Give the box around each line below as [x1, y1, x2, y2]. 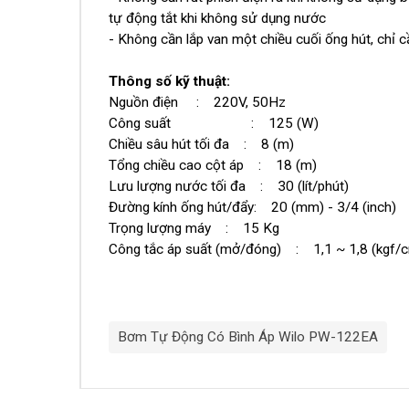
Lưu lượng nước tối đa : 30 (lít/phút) [109, 178, 349, 195]
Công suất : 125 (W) [109, 115, 319, 132]
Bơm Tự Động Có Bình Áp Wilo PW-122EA [118, 329, 378, 346]
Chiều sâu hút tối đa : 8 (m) [109, 136, 294, 153]
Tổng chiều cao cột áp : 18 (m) [109, 157, 317, 174]
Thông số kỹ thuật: [109, 73, 230, 90]
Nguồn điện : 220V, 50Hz [109, 94, 286, 111]
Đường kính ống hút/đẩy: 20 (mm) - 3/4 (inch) [109, 199, 396, 216]
